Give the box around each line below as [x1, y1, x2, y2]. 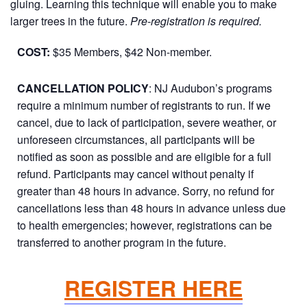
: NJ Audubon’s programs [149, 80, 272, 96]
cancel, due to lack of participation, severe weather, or [17, 114, 276, 130]
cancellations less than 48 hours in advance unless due [17, 200, 286, 216]
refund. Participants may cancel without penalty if [17, 166, 254, 182]
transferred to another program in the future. [17, 234, 226, 250]
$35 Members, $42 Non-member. [50, 44, 212, 60]
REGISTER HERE [64, 272, 243, 304]
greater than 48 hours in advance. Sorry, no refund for [17, 183, 274, 199]
